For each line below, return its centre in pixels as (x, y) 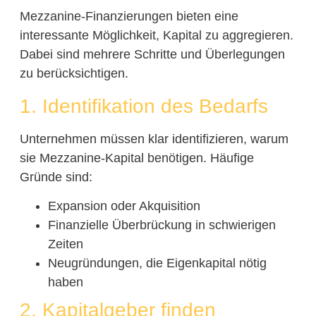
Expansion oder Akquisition (124, 206)
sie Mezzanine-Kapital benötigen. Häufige (136, 158)
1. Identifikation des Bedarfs (144, 106)
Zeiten (65, 244)
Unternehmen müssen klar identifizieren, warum (154, 139)
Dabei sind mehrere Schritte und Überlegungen (152, 55)
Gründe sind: (56, 177)
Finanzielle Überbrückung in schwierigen (162, 225)
